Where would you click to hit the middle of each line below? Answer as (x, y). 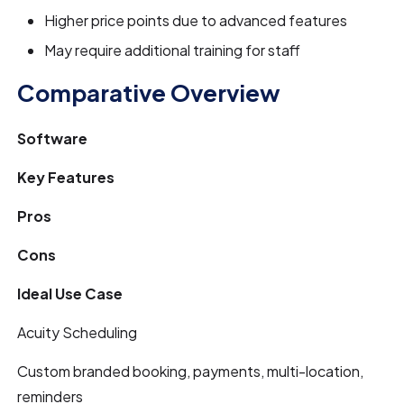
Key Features (66, 177)
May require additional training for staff (173, 50)
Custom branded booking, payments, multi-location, (191, 371)
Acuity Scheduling (78, 332)
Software (53, 138)
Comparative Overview (149, 92)
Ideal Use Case (70, 293)
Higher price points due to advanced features (196, 20)
